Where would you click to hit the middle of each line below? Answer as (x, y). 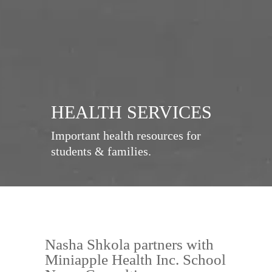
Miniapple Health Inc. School (135, 259)
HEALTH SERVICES (131, 112)
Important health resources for (126, 135)
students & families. (101, 151)
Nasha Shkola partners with (129, 244)
